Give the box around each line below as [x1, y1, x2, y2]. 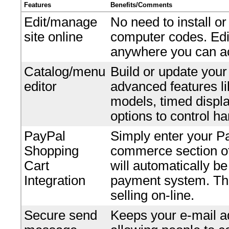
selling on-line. [110, 188, 194, 202]
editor [24, 79, 57, 94]
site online [24, 29, 83, 44]
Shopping [24, 143, 79, 158]
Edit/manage [24, 14, 97, 29]
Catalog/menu [24, 64, 105, 79]
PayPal [24, 128, 65, 143]
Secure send [24, 208, 97, 222]
